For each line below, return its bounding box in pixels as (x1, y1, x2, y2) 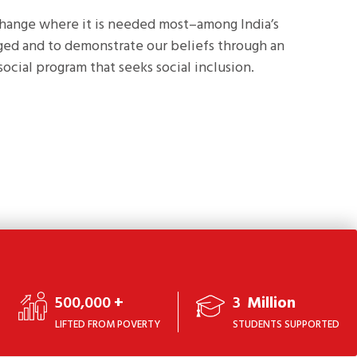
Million (247, 291, 296, 317)
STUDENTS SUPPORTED (233, 316, 339, 334)
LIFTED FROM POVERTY (54, 316, 160, 334)
